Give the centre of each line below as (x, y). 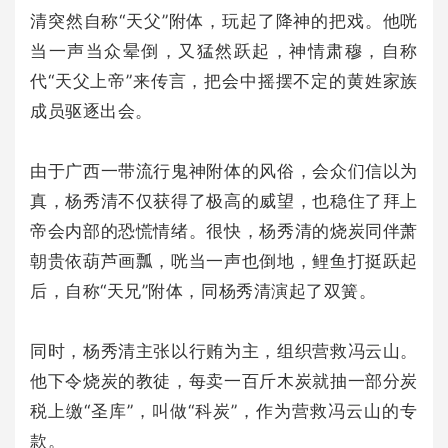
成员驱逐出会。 (91, 110)
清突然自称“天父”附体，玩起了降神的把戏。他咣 (224, 20)
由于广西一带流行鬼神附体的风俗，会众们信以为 (224, 170)
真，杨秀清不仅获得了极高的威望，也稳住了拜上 (224, 200)
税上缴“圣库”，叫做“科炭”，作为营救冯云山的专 (224, 410)
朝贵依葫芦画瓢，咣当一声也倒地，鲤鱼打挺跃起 (224, 260)
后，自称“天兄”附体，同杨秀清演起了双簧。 (203, 290)
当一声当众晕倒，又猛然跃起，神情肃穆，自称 (224, 50)
